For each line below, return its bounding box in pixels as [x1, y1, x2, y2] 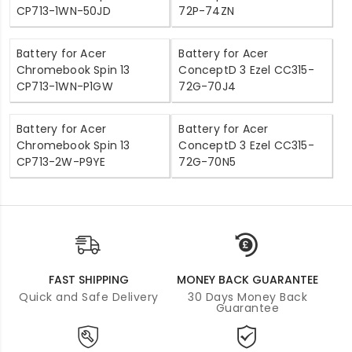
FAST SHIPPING [49, 272, 129, 288]
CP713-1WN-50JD [16, 3, 111, 20]
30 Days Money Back [188, 289, 307, 306]
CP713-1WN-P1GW [16, 79, 113, 95]
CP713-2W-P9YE [16, 154, 106, 170]
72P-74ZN [178, 3, 235, 20]
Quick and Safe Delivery [19, 289, 159, 306]
